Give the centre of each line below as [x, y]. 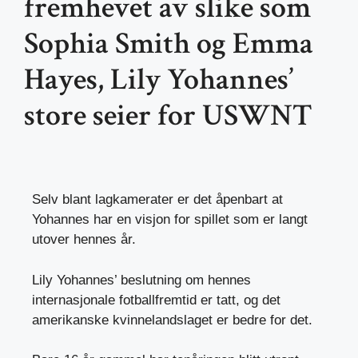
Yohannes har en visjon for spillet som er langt [170, 220]
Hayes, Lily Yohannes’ [159, 80]
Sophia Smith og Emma [169, 44]
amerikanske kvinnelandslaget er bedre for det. [172, 320]
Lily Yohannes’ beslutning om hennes [141, 280]
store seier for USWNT [168, 116]
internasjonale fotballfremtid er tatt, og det [156, 300]
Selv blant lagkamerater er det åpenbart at [157, 200]
